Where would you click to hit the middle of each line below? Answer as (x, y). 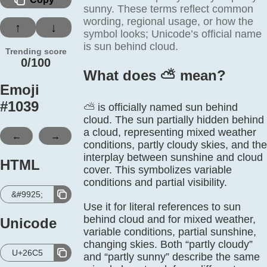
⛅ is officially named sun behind (161, 107)
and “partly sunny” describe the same (172, 257)
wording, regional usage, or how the (168, 21)
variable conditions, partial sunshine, (170, 232)
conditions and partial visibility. (155, 182)
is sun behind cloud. (131, 46)
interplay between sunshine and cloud (173, 157)
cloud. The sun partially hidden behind (174, 120)
